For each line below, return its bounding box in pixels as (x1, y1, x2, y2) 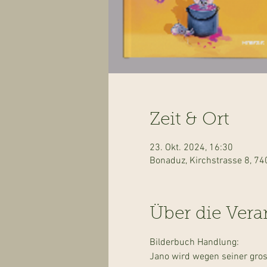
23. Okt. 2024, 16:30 (149, 142, 233, 154)
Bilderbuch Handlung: (149, 237, 239, 249)
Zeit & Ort (149, 111, 229, 129)
